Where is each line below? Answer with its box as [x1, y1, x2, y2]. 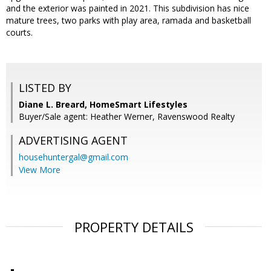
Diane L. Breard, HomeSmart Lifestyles [19, 99, 188, 111]
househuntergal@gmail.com [19, 151, 128, 163]
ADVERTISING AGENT [19, 133, 128, 148]
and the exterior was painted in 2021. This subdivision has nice [6, 2, 249, 15]
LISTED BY [19, 80, 71, 96]
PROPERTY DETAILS [74, 218, 194, 237]
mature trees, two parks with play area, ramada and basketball [6, 15, 251, 27]
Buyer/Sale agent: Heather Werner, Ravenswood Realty [19, 111, 235, 123]
